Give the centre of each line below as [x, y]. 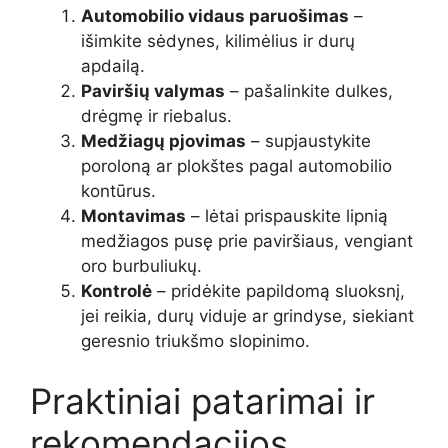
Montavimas [133, 216]
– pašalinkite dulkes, [309, 91]
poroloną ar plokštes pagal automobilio [236, 166]
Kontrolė [116, 291]
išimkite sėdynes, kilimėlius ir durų [218, 41]
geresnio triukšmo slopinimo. [195, 341]
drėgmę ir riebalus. [156, 116]
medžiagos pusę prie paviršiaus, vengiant [247, 241]
